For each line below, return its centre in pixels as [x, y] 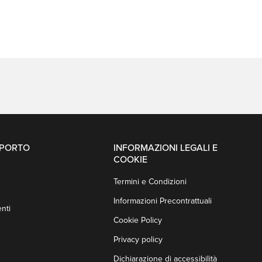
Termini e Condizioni [150, 182]
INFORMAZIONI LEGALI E [165, 148]
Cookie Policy [137, 220]
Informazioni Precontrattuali [162, 201]
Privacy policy [138, 240]
